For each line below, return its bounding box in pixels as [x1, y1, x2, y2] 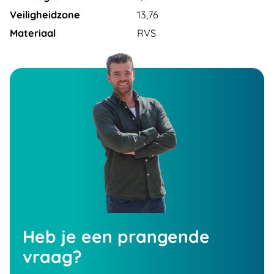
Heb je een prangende [23, 225, 210, 247]
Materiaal [10, 27, 56, 39]
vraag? [23, 245, 83, 267]
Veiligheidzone [10, 9, 80, 21]
